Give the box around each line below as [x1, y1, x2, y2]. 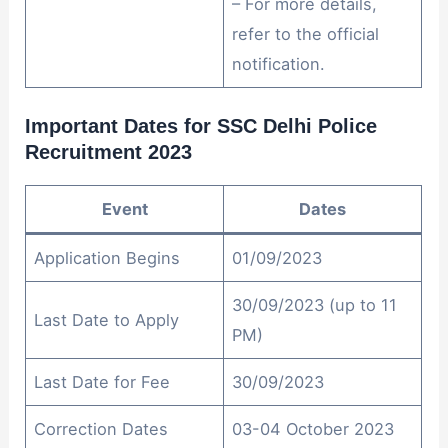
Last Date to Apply [34, 309, 180, 330]
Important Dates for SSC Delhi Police [25, 114, 378, 137]
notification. [232, 53, 326, 74]
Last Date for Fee [34, 371, 171, 392]
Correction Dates [34, 418, 169, 439]
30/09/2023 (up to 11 [232, 294, 398, 315]
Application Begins [34, 247, 181, 268]
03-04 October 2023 [232, 418, 395, 439]
